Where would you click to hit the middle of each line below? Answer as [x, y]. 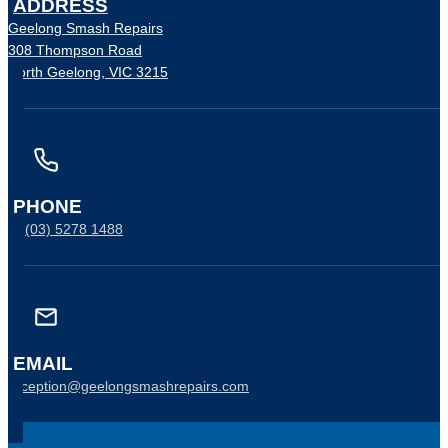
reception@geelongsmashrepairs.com [128, 386]
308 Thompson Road [75, 50]
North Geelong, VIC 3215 [88, 72]
